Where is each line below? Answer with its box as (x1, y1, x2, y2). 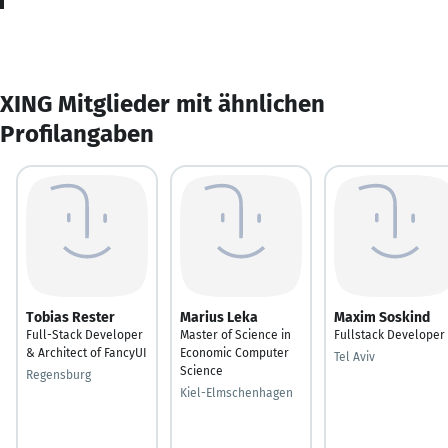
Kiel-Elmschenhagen (180, 385, 293, 400)
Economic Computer (180, 345, 289, 360)
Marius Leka (180, 308, 258, 326)
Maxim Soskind (334, 308, 430, 326)
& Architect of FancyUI (26, 345, 147, 360)
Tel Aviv (334, 349, 375, 364)
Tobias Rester (26, 308, 115, 326)
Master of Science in (180, 327, 291, 342)
